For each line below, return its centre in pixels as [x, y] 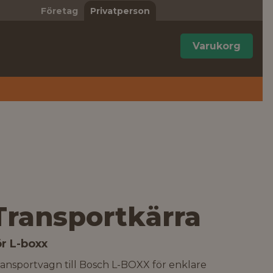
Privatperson [120, 11]
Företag [59, 11]
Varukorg [217, 46]
